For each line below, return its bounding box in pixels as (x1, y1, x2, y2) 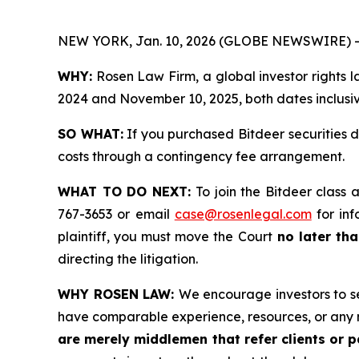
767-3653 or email (58, 206, 175, 223)
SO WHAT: (58, 126, 123, 143)
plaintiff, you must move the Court (58, 228, 272, 245)
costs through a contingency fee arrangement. (58, 148, 345, 165)
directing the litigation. (58, 251, 198, 268)
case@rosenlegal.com (174, 206, 312, 223)
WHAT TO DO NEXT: (58, 184, 196, 200)
